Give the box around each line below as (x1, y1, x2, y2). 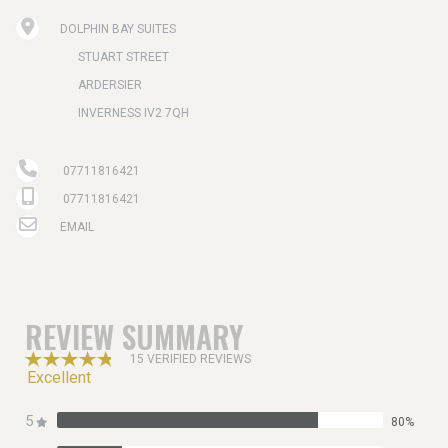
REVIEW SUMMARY (25, 314, 243, 360)
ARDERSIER (78, 78, 142, 93)
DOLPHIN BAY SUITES (60, 22, 176, 37)
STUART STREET (78, 50, 169, 65)
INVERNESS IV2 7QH (78, 106, 189, 121)
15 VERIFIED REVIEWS (130, 352, 251, 367)
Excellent (27, 368, 91, 388)
